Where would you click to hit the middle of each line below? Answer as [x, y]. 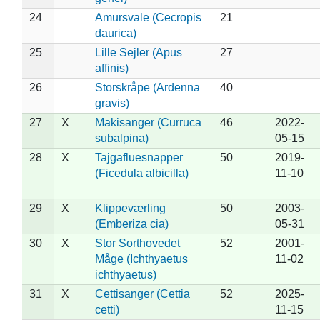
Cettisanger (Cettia [142, 294]
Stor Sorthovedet [137, 243]
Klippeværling [130, 208]
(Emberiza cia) [131, 224]
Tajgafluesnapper [139, 157]
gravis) [112, 103]
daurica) [115, 33]
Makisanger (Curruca [148, 122]
